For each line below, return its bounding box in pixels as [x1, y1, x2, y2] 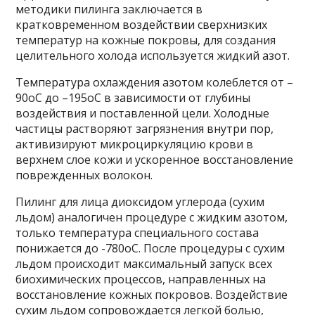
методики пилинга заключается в [15, 1, 203, 17]
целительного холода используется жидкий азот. [15, 48, 290, 63]
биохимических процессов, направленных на [15, 271, 266, 287]
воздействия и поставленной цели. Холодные [15, 105, 270, 121]
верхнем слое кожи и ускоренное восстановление [15, 152, 294, 167]
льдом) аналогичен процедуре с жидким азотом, [15, 210, 288, 225]
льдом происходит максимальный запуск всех [15, 256, 273, 271]
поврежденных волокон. [15, 167, 153, 183]
